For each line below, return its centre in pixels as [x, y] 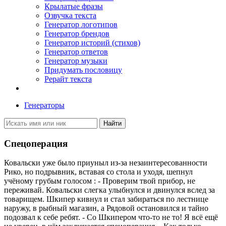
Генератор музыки [76, 61]
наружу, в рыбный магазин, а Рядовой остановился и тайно [106, 208]
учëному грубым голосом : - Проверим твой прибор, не [100, 181]
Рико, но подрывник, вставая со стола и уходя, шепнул [98, 172]
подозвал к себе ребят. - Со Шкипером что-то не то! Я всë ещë [111, 217]
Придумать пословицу [83, 70]
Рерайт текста [68, 79]
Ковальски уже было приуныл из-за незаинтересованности [106, 163]
